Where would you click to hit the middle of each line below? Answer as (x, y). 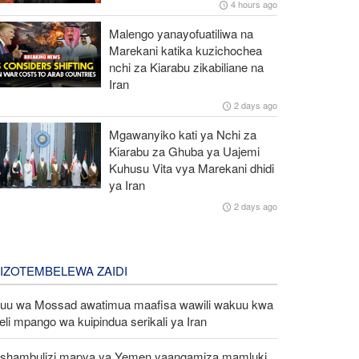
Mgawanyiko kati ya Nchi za (182, 134)
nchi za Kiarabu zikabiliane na (186, 67)
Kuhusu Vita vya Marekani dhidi (191, 167)
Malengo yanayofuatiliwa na (181, 33)
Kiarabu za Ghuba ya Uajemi (184, 151)
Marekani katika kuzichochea (185, 50)
